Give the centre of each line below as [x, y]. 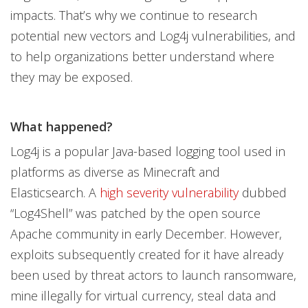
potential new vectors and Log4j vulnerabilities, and [153, 36]
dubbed [263, 192]
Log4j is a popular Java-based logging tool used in [148, 151]
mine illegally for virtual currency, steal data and [143, 296]
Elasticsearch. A [55, 192]
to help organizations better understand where [142, 56]
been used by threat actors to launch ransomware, [153, 275]
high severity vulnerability [169, 192]
